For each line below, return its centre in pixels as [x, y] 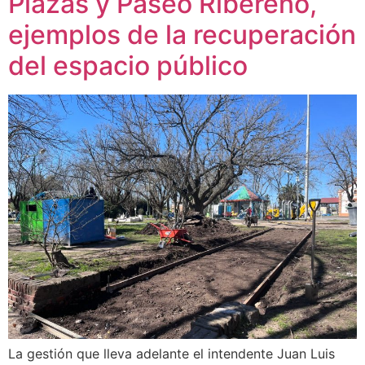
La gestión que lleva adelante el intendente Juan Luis [172, 354]
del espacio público [128, 66]
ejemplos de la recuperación [182, 35]
